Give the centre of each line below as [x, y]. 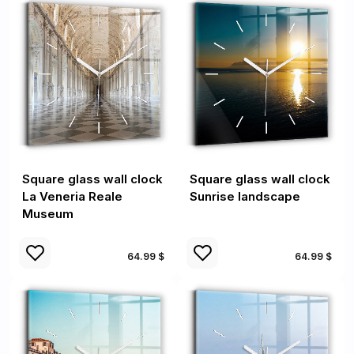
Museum [48, 214]
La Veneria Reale [72, 196]
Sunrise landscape [245, 196]
